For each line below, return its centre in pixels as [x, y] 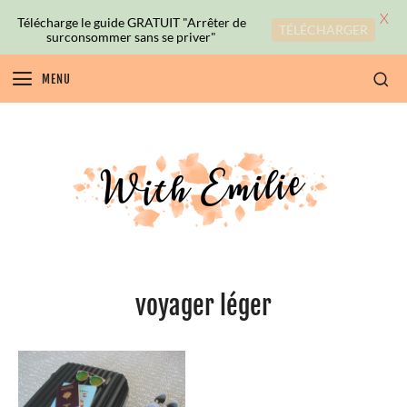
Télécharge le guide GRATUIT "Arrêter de [131, 22]
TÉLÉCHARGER [323, 29]
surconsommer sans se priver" [131, 36]
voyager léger [203, 305]
